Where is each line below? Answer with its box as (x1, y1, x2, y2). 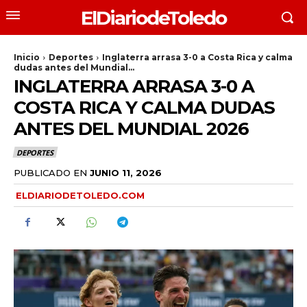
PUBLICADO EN (14, 167, 87, 178)
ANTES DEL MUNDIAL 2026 (14, 118, 249, 140)
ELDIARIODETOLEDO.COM (16, 189, 145, 201)
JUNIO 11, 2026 (90, 167, 162, 178)
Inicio (14, 52, 40, 62)
